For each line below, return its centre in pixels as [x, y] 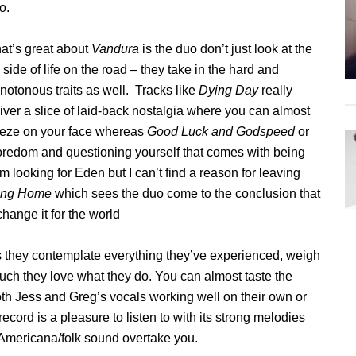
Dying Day [228, 90]
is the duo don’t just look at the [226, 49]
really [275, 90]
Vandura [115, 49]
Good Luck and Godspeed [221, 132]
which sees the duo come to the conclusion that [186, 193]
